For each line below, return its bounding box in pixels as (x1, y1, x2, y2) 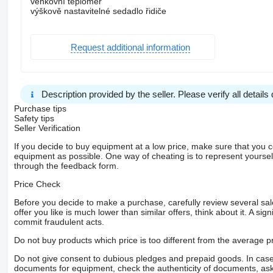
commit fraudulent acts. (13, 217, 104, 227)
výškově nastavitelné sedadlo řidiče (30, 6, 166, 16)
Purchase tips (13, 104, 66, 114)
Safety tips (13, 113, 54, 124)
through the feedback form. (13, 161, 119, 171)
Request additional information (70, 41, 190, 52)
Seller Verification (13, 123, 80, 133)
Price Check (13, 179, 60, 190)
